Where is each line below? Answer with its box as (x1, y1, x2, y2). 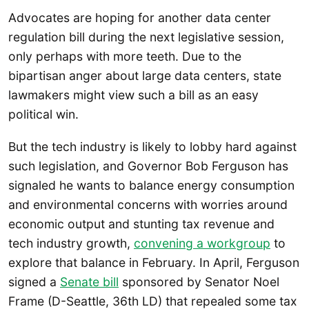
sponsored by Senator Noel (119, 274, 279, 289)
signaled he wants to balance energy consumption (8, 177, 295, 192)
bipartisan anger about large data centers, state (8, 68, 281, 83)
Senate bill (60, 274, 119, 289)
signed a (8, 274, 60, 289)
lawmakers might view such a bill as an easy (8, 87, 259, 102)
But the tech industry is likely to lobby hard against (8, 139, 297, 154)
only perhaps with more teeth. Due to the (8, 48, 241, 63)
